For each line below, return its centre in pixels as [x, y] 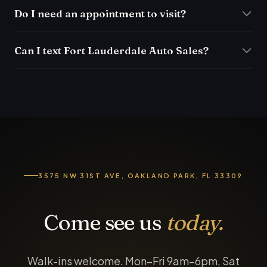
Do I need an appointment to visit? [100, 13]
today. [194, 222]
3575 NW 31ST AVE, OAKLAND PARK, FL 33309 [141, 176]
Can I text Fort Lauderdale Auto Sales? [111, 50]
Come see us [105, 222]
